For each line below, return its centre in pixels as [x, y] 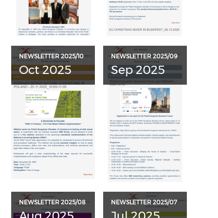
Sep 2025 [138, 70]
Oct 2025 [45, 70]
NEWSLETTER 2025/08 [53, 202]
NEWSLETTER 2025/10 [52, 56]
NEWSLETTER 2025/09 [145, 56]
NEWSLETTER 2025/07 [144, 202]
